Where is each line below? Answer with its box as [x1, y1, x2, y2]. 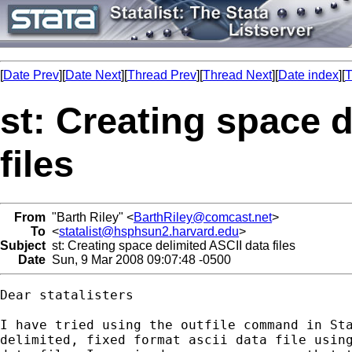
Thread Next [203, 68, 272, 82]
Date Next [65, 68, 121, 82]
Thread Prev [127, 68, 196, 82]
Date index [278, 68, 339, 82]
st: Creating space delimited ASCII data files [46, 238, 295, 252]
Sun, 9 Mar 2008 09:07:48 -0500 [46, 252, 231, 266]
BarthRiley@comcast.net [134, 210, 272, 224]
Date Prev [3, 68, 59, 82]
